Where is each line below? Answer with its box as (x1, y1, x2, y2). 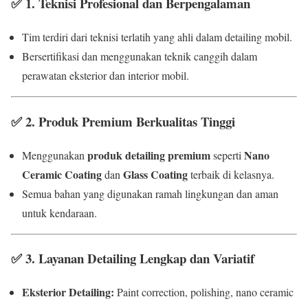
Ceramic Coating (22, 166, 102, 182)
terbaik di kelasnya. (188, 166, 274, 181)
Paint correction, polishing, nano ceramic (114, 284, 294, 299)
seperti (210, 147, 244, 162)
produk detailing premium (87, 146, 210, 163)
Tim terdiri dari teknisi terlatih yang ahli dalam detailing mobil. (22, 30, 292, 45)
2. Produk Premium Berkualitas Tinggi (25, 111, 235, 131)
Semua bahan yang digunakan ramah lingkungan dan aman (22, 186, 278, 201)
